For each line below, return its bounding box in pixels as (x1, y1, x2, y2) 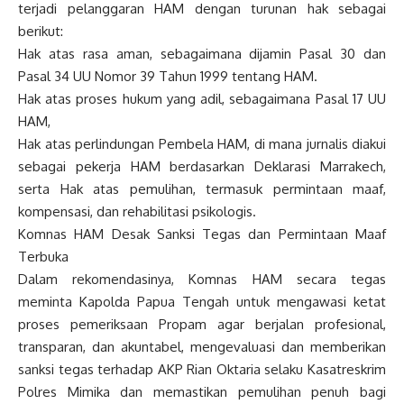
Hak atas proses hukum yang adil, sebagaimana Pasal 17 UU (18, 90, 386, 108)
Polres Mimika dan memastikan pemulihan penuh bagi (18, 383, 386, 401)
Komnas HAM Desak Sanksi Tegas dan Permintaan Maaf (18, 225, 386, 243)
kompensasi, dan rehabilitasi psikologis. (18, 203, 256, 221)
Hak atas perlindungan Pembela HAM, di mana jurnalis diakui (18, 135, 386, 153)
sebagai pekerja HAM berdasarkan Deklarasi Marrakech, (18, 158, 386, 176)
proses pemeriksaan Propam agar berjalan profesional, (18, 316, 386, 334)
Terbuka (18, 248, 69, 266)
